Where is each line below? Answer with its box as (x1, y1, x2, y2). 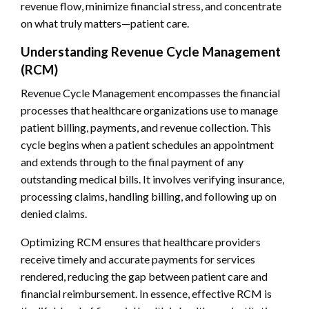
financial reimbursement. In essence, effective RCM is (21, 286, 272, 300)
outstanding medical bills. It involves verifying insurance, (21, 172, 284, 186)
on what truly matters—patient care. (21, 16, 189, 30)
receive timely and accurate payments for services (21, 252, 255, 266)
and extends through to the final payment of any (21, 154, 243, 168)
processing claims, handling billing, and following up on (21, 189, 277, 203)
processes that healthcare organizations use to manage (21, 103, 278, 117)
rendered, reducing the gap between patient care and (21, 269, 268, 283)
